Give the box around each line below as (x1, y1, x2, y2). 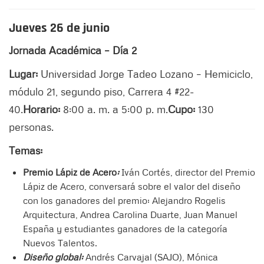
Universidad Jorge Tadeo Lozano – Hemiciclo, (41, 67, 253, 80)
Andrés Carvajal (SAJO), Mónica (85, 250, 218, 263)
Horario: (23, 102, 63, 115)
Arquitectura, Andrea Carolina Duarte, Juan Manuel (23, 208, 237, 220)
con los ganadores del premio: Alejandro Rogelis (23, 194, 226, 206)
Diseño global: (23, 250, 85, 263)
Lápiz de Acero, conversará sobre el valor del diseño (23, 180, 240, 192)
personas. (9, 120, 54, 133)
